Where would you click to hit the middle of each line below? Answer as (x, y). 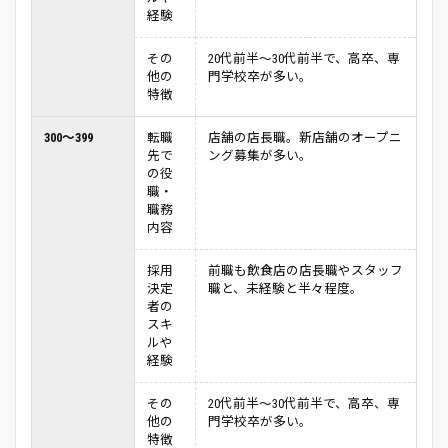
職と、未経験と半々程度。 (285, 289)
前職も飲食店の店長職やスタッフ (305, 271)
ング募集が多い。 (260, 156)
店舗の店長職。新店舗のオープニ (305, 138)
